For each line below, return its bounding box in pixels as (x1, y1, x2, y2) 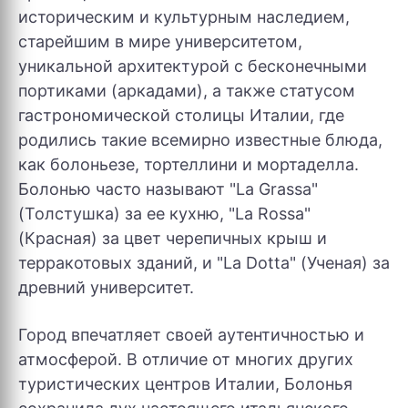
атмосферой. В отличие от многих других (18, 350, 353, 369)
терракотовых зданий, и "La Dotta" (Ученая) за (18, 253, 390, 272)
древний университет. (18, 278, 194, 297)
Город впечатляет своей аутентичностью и (18, 325, 364, 344)
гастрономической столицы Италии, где (18, 106, 344, 125)
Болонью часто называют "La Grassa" (18, 179, 318, 199)
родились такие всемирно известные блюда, (18, 130, 382, 149)
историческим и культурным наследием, (18, 7, 350, 26)
